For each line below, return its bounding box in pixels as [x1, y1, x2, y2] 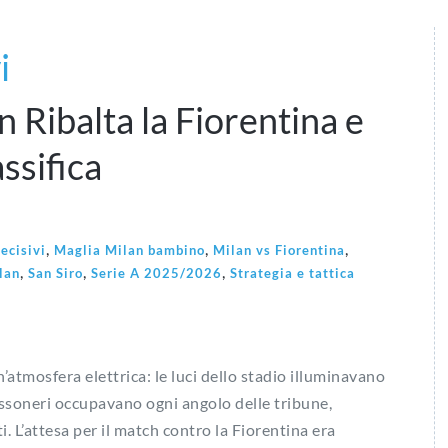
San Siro [28, 265, 83, 281]
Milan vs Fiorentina [213, 242, 345, 258]
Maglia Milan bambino [54, 242, 205, 258]
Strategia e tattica [230, 265, 355, 281]
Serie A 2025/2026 [91, 265, 222, 281]
